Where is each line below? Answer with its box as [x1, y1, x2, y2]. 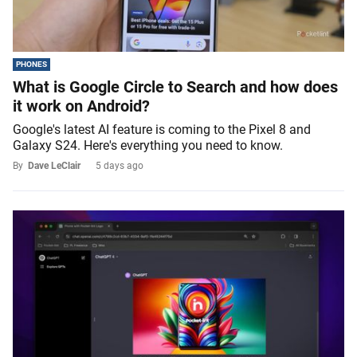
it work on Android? [13, 96, 150, 116]
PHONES [16, 60, 47, 69]
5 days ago [96, 160, 143, 172]
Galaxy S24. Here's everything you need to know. [13, 138, 283, 154]
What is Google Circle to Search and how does [13, 77, 338, 97]
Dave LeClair [28, 160, 80, 172]
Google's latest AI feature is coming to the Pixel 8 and [13, 122, 311, 138]
